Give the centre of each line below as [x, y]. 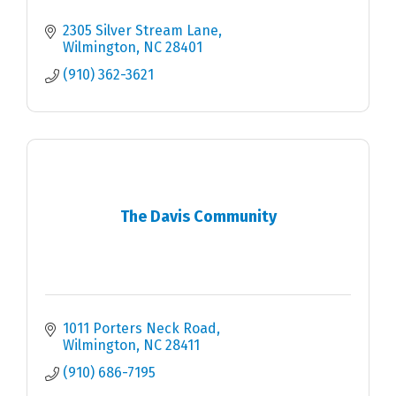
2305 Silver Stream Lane [141, 31]
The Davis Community [198, 216]
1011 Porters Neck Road [140, 329]
